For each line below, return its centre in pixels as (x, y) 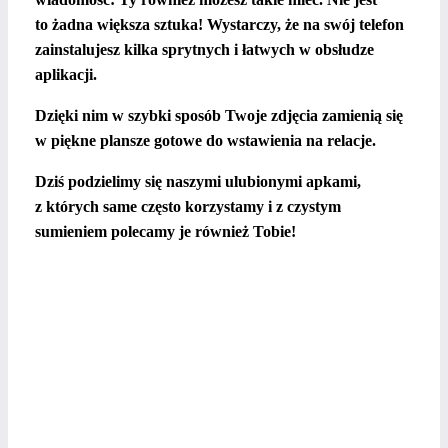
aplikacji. (66, 74)
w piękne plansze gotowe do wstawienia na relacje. (205, 140)
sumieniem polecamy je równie (138, 231)
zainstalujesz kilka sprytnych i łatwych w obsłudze (204, 49)
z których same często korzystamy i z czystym (188, 206)
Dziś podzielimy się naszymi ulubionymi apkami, (198, 181)
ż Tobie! (269, 231)
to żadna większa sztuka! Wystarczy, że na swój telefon (219, 24)
